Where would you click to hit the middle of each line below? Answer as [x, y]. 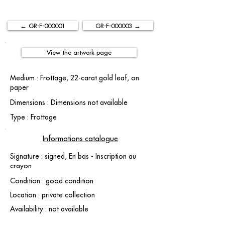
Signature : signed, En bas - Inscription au [73, 156]
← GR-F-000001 [43, 26]
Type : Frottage [33, 117]
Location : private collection [52, 195]
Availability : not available [49, 209]
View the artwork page [79, 52]
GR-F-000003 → [118, 26]
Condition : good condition [52, 181]
